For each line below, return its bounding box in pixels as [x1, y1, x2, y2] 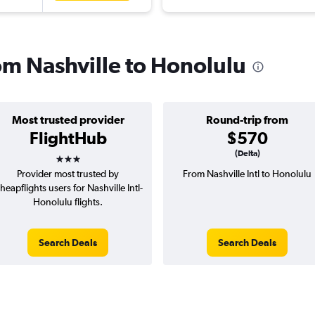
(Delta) [234, 148, 260, 159]
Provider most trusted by [17, 168, 119, 180]
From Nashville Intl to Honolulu [183, 168, 311, 180]
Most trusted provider [11, 113, 124, 127]
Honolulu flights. [33, 196, 103, 208]
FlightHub [29, 128, 107, 148]
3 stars [54, 144, 106, 165]
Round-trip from [206, 113, 288, 127]
